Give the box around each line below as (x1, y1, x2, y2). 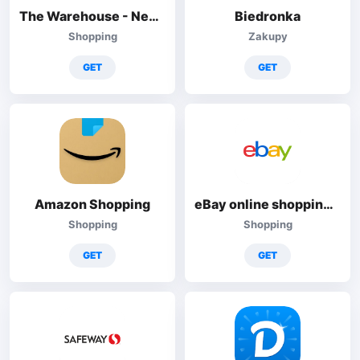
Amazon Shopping (35, 196, 150, 212)
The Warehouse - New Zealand (149, 8, 159, 24)
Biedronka (235, 8, 301, 24)
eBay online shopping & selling (323, 196, 333, 212)
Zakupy (247, 30, 288, 43)
